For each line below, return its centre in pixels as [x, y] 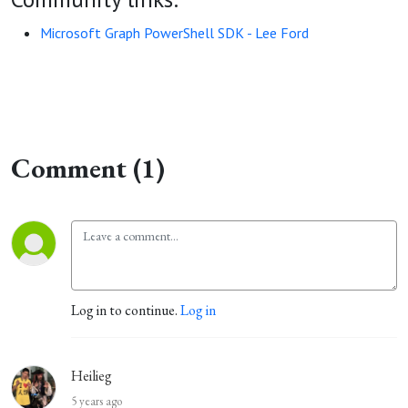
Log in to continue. [126, 310]
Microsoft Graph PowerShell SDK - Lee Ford [174, 33]
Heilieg [92, 376]
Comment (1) [88, 168]
